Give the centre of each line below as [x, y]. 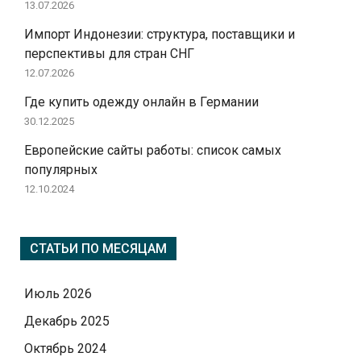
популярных [61, 169]
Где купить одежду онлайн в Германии [141, 102]
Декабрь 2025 [67, 321]
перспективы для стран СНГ [109, 53]
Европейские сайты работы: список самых [153, 150]
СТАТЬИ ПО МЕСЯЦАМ [98, 248]
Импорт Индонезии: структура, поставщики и [160, 34]
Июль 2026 [58, 293]
